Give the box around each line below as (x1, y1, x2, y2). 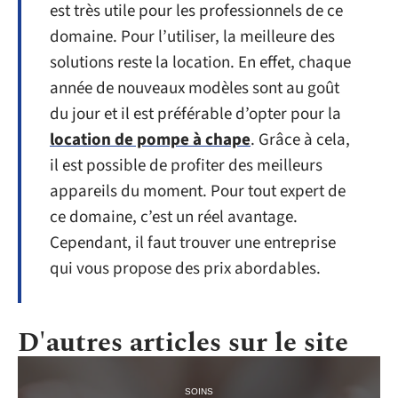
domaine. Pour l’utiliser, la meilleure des (50, 24, 335, 49)
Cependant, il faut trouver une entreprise (50, 230, 336, 255)
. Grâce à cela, (251, 127, 350, 152)
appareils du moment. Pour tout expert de (50, 179, 346, 203)
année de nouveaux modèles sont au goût (50, 76, 339, 100)
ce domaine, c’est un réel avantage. (50, 204, 298, 229)
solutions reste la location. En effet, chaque (50, 50, 351, 75)
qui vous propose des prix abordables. (50, 256, 321, 281)
